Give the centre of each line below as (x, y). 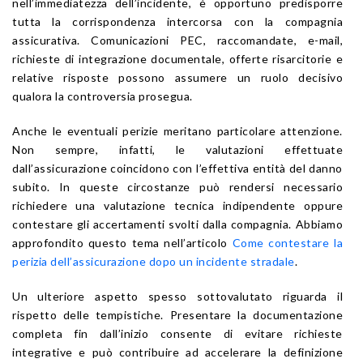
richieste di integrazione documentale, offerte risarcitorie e (177, 58)
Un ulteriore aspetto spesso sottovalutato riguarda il (177, 296)
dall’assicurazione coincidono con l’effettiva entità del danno (177, 168)
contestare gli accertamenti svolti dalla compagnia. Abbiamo (177, 224)
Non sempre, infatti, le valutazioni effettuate (177, 149)
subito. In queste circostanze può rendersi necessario (177, 186)
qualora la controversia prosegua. (102, 96)
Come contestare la (287, 242)
